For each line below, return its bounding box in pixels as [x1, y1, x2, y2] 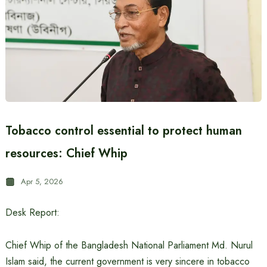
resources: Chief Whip [5, 145, 128, 162]
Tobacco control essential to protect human [5, 122, 242, 139]
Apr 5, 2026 [20, 176, 63, 187]
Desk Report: [5, 206, 60, 219]
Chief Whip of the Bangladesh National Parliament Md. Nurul [5, 238, 253, 252]
